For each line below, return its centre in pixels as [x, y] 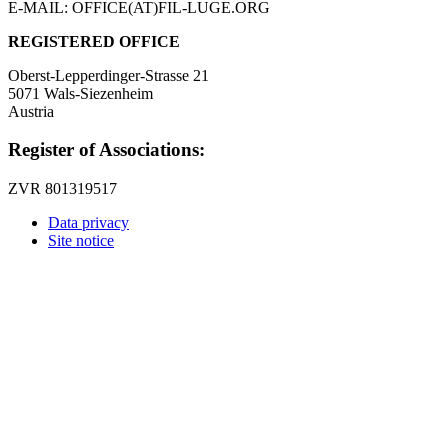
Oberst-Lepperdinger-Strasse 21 [108, 75]
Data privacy [88, 223]
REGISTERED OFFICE [94, 41]
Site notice [81, 241]
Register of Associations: [106, 150]
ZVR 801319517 [62, 189]
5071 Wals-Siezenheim [80, 93]
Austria [31, 111]
